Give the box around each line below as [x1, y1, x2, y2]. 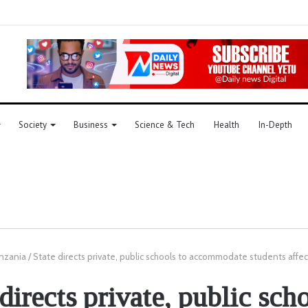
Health [214, 118, 239, 131]
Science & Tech [135, 118, 195, 131]
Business [74, 118, 108, 131]
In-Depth [258, 118, 292, 131]
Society [19, 118, 47, 131]
